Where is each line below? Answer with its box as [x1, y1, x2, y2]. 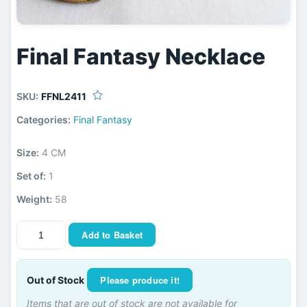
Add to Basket [82, 228, 143, 241]
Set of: [16, 169, 47, 182]
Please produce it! [100, 273, 180, 286]
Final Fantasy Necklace [16, 43, 266, 71]
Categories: [16, 113, 71, 125]
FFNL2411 [41, 90, 87, 102]
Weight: [16, 193, 53, 205]
